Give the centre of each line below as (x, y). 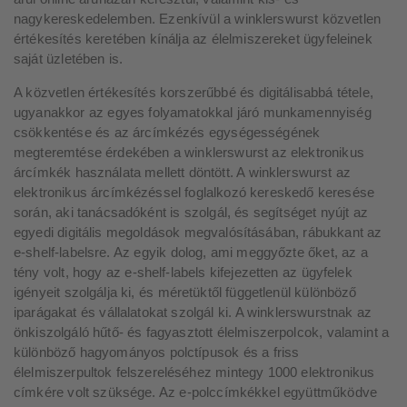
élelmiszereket (255, 39)
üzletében (76, 59)
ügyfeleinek (338, 39)
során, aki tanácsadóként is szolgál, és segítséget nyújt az (191, 212)
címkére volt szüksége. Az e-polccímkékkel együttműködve (195, 392)
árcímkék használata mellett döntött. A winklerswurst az (183, 172)
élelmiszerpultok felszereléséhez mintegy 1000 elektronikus (194, 372)
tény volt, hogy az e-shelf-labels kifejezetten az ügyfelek (183, 272)
